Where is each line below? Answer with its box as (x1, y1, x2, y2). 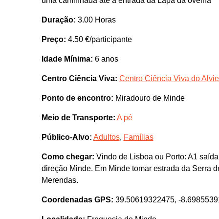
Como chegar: (41, 153, 94, 161)
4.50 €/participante (66, 35, 132, 44)
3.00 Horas (75, 16, 116, 24)
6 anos (92, 55, 118, 64)
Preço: (41, 35, 66, 44)
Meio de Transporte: (41, 113, 115, 122)
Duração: (41, 16, 76, 24)
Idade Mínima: (41, 55, 93, 64)
